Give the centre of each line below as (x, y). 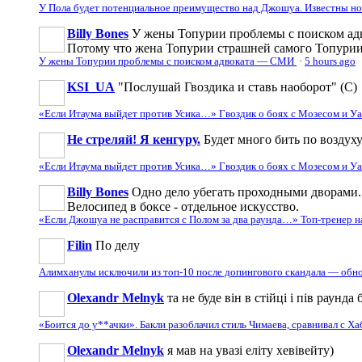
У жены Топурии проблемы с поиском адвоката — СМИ (168, 61)
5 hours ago (330, 61)
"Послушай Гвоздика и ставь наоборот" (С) (238, 86)
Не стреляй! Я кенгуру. (134, 139)
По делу (118, 245)
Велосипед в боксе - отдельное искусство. (183, 206)
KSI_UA (91, 86)
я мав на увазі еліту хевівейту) (250, 350)
